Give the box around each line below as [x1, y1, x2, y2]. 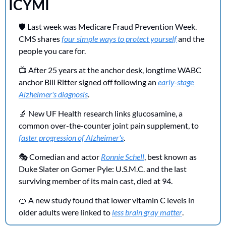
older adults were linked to [19, 207, 112, 217]
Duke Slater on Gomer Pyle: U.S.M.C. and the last [19, 163, 187, 174]
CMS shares [19, 33, 62, 43]
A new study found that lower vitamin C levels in [27, 195, 195, 205]
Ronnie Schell [101, 151, 144, 161]
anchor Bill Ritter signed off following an [19, 77, 158, 87]
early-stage [158, 77, 194, 87]
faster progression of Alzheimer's [19, 132, 124, 142]
